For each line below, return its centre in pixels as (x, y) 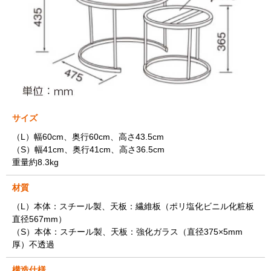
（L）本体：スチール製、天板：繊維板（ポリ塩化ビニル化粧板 (133, 207)
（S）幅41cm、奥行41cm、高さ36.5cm (88, 150)
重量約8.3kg (35, 162)
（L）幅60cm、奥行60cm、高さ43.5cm (88, 137)
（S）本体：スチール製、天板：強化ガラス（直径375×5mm (127, 232)
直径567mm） (39, 219)
